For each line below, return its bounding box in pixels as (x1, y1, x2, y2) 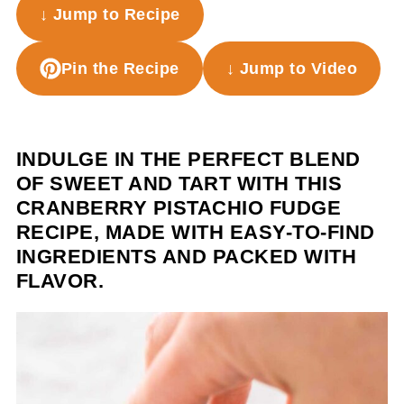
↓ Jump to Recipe (39, 5, 180, 23)
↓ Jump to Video (225, 60, 358, 78)
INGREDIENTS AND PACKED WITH (15, 245, 357, 268)
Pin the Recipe (60, 60, 179, 78)
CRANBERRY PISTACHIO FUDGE (15, 197, 342, 219)
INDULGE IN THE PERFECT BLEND (15, 148, 361, 170)
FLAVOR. (15, 270, 105, 292)
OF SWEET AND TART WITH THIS (15, 172, 343, 195)
